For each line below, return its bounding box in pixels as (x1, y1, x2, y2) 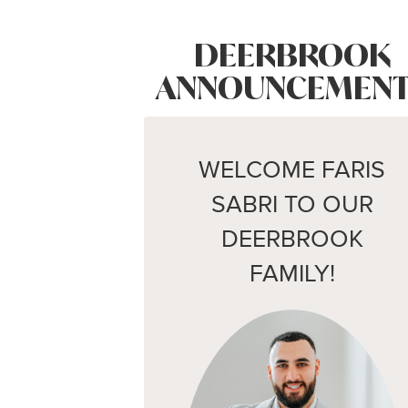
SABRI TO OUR (210, 189, 373, 219)
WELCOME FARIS (199, 154, 386, 185)
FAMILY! (249, 258, 335, 289)
